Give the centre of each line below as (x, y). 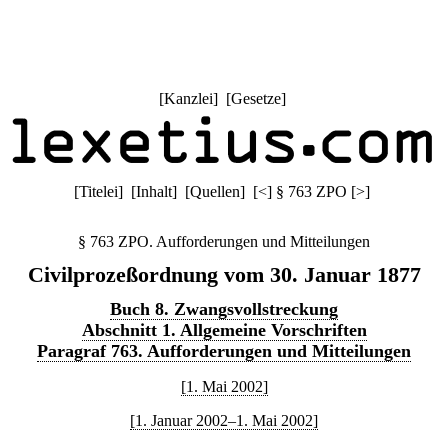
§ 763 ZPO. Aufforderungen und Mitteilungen (224, 241)
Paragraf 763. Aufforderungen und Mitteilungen (224, 351)
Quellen (215, 191)
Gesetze (255, 98)
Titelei (98, 191)
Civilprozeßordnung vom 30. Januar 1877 (224, 274)
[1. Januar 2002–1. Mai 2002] (224, 420)
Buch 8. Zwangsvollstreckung (224, 309)
